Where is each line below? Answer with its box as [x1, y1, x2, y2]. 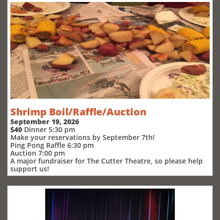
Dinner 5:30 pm [24, 125, 75, 134]
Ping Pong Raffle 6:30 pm [10, 140, 94, 150]
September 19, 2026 [10, 117, 79, 126]
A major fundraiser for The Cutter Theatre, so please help [10, 156, 203, 165]
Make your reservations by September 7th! [10, 133, 155, 142]
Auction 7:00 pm [10, 148, 65, 158]
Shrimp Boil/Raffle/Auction [10, 105, 146, 118]
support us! [10, 164, 49, 173]
